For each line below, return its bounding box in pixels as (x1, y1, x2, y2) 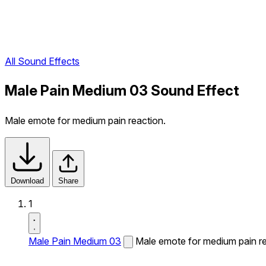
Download (11, 176, 44, 185)
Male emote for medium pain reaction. (5, 115, 166, 126)
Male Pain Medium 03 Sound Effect (5, 82, 239, 100)
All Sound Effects (5, 55, 80, 68)
